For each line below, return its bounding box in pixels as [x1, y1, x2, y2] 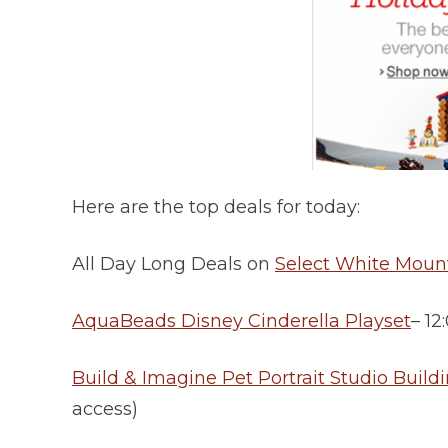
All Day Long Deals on [72, 253, 275, 276]
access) [72, 398, 138, 421]
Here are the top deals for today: [72, 196, 360, 219]
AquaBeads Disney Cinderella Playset [72, 310, 411, 333]
